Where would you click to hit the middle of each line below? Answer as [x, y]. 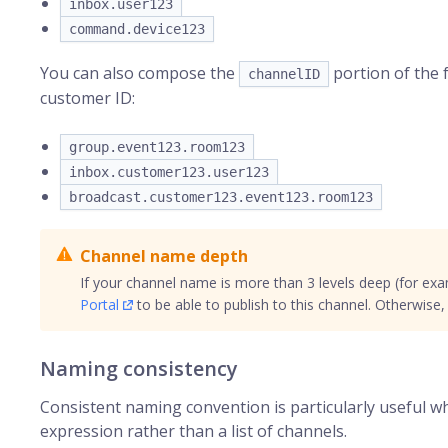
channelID [284, 74]
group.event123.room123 [157, 147]
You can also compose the [139, 73]
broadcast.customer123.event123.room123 [221, 197]
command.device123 [137, 29]
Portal [99, 304]
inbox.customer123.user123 [169, 172]
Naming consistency [139, 368]
